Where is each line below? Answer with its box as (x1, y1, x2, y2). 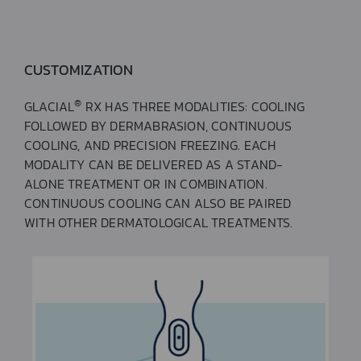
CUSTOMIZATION (24, 58, 134, 81)
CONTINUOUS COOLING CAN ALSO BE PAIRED (24, 193, 292, 213)
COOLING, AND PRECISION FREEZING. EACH (24, 135, 276, 155)
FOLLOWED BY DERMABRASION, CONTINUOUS (24, 115, 293, 135)
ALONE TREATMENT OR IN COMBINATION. (24, 173, 268, 193)
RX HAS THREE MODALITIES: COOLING (81, 96, 305, 116)
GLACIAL (24, 96, 75, 116)
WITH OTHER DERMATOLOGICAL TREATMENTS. (24, 212, 293, 232)
